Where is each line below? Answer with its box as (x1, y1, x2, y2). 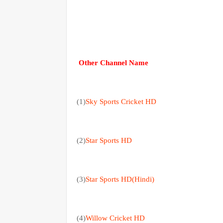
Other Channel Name (77, 58, 152, 67)
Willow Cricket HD (86, 214, 145, 222)
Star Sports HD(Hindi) (86, 175, 154, 183)
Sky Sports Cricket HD (86, 97, 156, 106)
